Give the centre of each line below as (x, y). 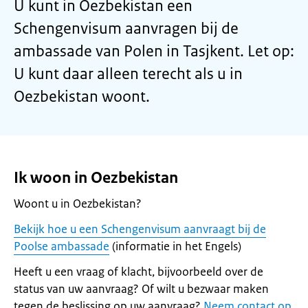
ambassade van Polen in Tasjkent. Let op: (154, 51)
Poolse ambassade (62, 246)
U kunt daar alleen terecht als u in (128, 74)
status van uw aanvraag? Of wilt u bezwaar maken (141, 289)
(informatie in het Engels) (175, 246)
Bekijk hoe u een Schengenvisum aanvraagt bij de (140, 229)
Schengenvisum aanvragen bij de (126, 29)
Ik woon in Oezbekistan (96, 178)
